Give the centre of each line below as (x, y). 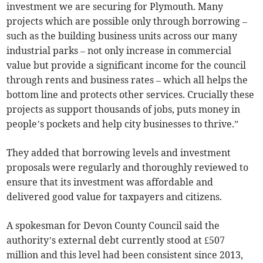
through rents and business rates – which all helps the (127, 80)
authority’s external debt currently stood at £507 (116, 240)
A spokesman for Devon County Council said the (113, 226)
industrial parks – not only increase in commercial (119, 51)
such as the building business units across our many (122, 36)
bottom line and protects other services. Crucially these (131, 95)
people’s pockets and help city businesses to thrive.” (123, 124)
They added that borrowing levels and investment (119, 153)
